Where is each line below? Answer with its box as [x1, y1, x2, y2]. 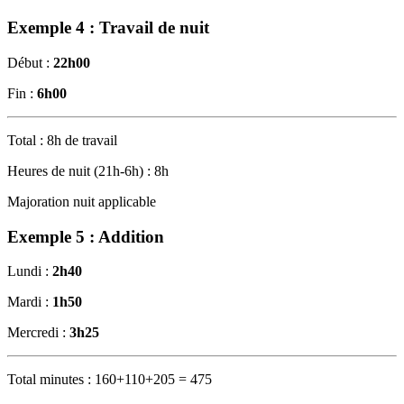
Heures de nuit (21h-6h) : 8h [7, 163, 169, 179]
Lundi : [7, 263, 52, 280]
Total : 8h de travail [7, 133, 117, 148]
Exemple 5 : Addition [7, 226, 164, 246]
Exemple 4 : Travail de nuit [7, 18, 209, 38]
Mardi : [7, 294, 52, 310]
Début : [7, 55, 53, 70]
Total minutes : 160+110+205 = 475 [7, 372, 212, 388]
